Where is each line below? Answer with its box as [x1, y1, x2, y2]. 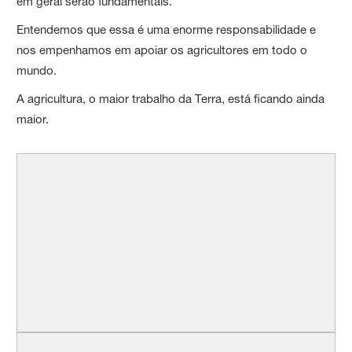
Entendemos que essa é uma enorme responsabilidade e [16, 21, 317, 37]
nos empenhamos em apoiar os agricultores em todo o [16, 42, 308, 57]
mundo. [16, 62, 57, 78]
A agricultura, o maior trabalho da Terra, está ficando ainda [16, 90, 325, 106]
